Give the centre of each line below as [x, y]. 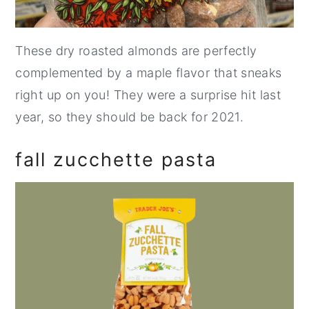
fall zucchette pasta [116, 160]
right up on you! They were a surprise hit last [148, 95]
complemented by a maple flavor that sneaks [149, 73]
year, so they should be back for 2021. [130, 117]
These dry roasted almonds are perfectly [136, 51]
